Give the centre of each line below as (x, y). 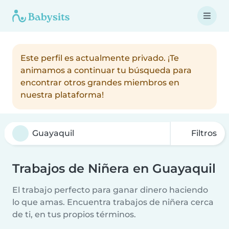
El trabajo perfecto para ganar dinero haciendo (110, 190)
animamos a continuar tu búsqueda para (106, 70)
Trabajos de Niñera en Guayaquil (114, 168)
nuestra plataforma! (62, 95)
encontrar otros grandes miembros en (100, 83)
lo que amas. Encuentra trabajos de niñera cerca (113, 202)
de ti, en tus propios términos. (74, 214)
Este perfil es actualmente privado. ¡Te (100, 58)
